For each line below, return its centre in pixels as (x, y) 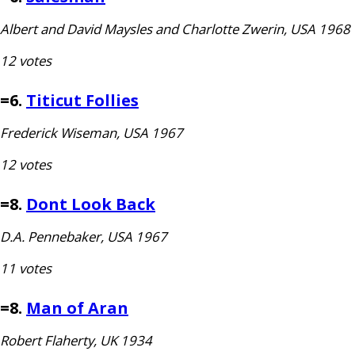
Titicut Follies (82, 100)
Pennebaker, (66, 237)
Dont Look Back (91, 204)
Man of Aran (77, 308)
